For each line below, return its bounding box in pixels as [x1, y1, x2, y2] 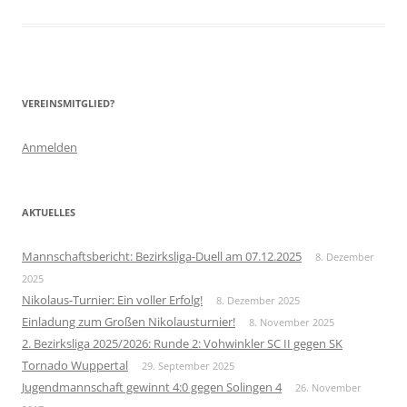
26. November [295, 380, 362, 394]
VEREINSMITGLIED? [22, 95, 114, 110]
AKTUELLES [22, 204, 75, 219]
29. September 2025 [142, 358, 234, 372]
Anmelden [22, 138, 77, 155]
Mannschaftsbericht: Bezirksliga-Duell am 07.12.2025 [22, 247, 302, 264]
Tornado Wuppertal [22, 356, 128, 373]
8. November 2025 [249, 314, 334, 329]
